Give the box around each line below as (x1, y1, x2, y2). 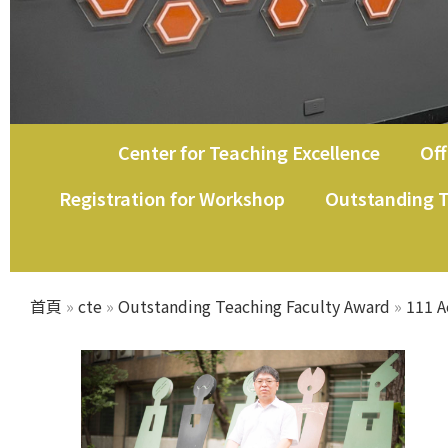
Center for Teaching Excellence (117, 139, 380, 165)
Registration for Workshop (58, 185, 285, 211)
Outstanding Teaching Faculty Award (118, 294, 390, 318)
